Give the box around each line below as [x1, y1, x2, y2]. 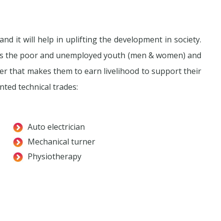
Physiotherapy [28, 151, 81, 162]
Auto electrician [28, 121, 85, 133]
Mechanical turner [28, 136, 95, 147]
